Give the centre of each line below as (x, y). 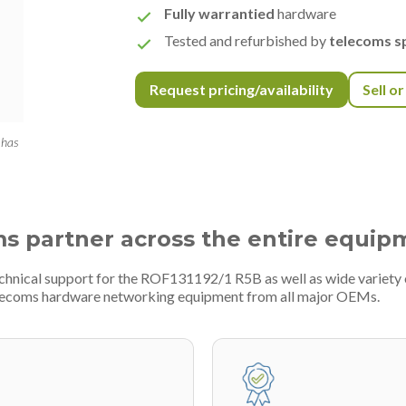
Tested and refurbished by (247, 40)
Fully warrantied (220, 13)
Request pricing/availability (242, 89)
